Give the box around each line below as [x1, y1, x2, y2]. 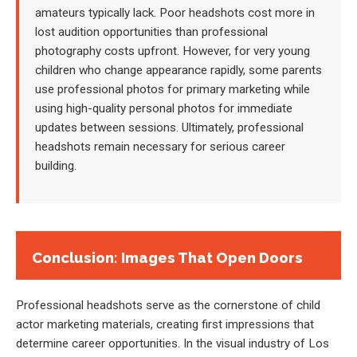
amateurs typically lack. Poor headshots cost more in [35, 6, 315, 21]
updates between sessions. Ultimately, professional [35, 120, 304, 135]
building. [35, 159, 76, 174]
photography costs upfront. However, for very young [35, 44, 310, 59]
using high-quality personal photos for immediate [35, 101, 292, 116]
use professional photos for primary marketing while [35, 82, 310, 97]
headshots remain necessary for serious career [35, 139, 285, 155]
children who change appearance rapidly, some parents [35, 63, 322, 78]
